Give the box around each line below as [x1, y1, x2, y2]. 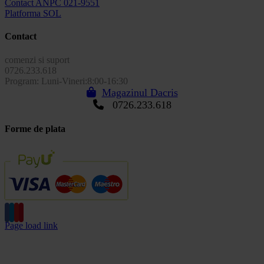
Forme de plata [5, 123, 65, 134]
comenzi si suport [5, 54, 70, 65]
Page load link [5, 220, 58, 231]
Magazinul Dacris [101, 86, 178, 98]
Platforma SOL [5, 8, 61, 19]
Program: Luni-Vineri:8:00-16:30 [5, 75, 128, 86]
